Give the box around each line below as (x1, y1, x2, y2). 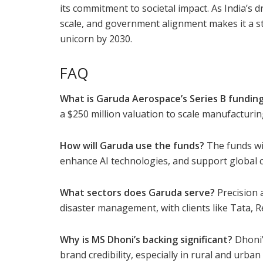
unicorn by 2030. (60, 32, 132, 46)
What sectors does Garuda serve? (60, 186, 215, 199)
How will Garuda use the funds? (60, 139, 204, 152)
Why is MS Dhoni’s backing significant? (60, 232, 232, 246)
